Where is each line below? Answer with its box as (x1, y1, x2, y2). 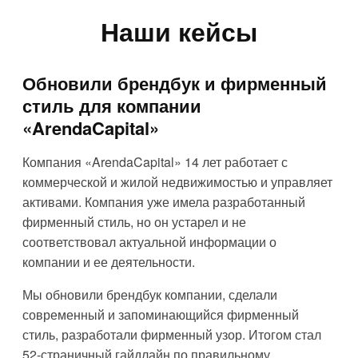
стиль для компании (22, 92, 201, 118)
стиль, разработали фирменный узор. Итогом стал (22, 324, 321, 344)
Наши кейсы (101, 12, 257, 50)
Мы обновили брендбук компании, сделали (22, 284, 277, 304)
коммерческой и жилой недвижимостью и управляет (22, 172, 332, 191)
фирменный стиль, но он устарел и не (22, 212, 246, 231)
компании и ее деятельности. (22, 252, 195, 271)
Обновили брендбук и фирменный (22, 70, 327, 96)
